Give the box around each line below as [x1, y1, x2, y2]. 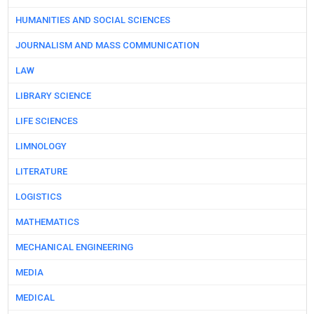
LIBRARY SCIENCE [15, 90, 91, 102]
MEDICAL [15, 292, 55, 303]
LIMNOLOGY [15, 141, 67, 152]
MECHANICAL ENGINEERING [15, 242, 133, 253]
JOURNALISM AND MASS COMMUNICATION [15, 40, 199, 51]
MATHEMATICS [15, 217, 79, 228]
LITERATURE [15, 166, 67, 177]
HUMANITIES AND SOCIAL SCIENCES [15, 15, 170, 26]
